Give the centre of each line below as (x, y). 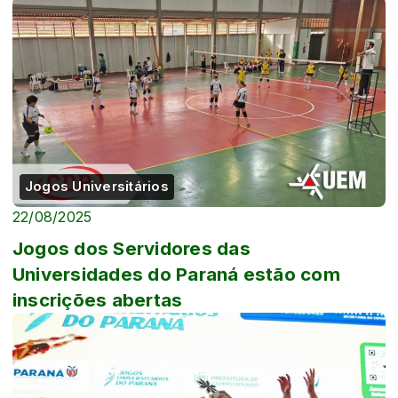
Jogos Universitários (97, 186)
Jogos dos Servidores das (131, 248)
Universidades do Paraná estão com (176, 274)
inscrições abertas (98, 299)
